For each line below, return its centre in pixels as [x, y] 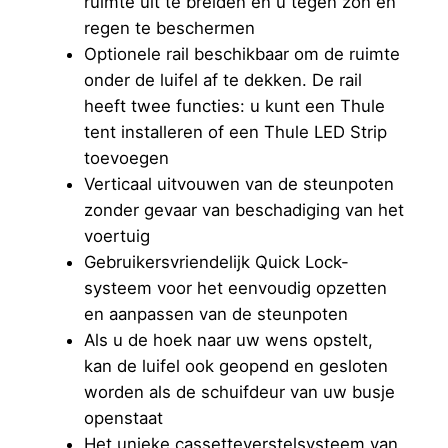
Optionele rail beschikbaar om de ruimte [241, 54]
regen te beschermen [169, 28]
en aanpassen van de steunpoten [215, 314]
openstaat [123, 418]
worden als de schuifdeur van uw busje [239, 392]
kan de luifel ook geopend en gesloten [235, 366]
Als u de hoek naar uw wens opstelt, [228, 340]
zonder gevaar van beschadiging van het [243, 210]
